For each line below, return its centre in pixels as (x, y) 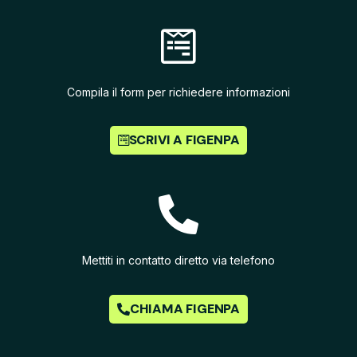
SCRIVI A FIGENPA (184, 140)
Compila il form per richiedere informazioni (178, 92)
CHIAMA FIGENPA (184, 308)
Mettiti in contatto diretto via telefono (178, 261)
